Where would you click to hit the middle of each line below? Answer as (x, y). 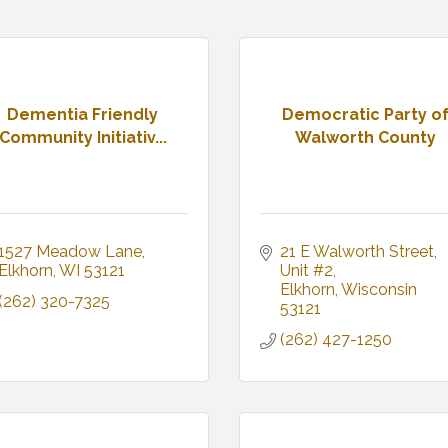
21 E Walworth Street (357, 252)
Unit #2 (306, 271)
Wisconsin (379, 290)
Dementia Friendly (83, 114)
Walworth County (365, 137)
